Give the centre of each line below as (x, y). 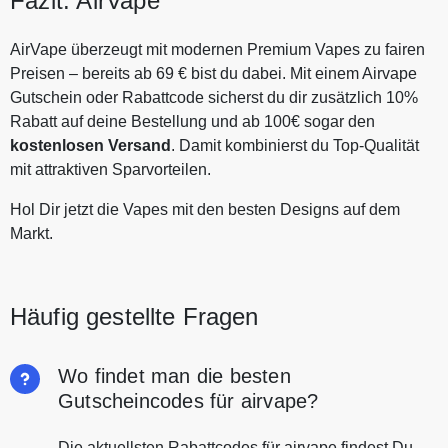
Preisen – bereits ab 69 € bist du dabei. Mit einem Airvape (213, 74)
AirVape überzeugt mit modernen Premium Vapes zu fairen (217, 50)
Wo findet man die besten (174, 376)
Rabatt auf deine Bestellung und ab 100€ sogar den (192, 122)
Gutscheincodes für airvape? (188, 401)
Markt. (31, 234)
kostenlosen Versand (90, 146)
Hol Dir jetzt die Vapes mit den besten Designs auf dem (205, 210)
